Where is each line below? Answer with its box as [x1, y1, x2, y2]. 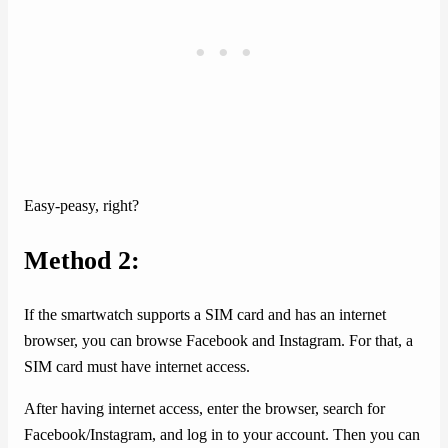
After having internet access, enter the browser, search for [24, 400, 385, 419]
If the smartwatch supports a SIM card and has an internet [24, 306, 386, 325]
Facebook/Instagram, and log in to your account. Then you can [24, 426, 420, 445]
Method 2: [24, 246, 140, 276]
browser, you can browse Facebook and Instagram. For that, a [24, 332, 413, 351]
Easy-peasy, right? [24, 197, 139, 216]
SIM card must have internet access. [24, 358, 250, 377]
